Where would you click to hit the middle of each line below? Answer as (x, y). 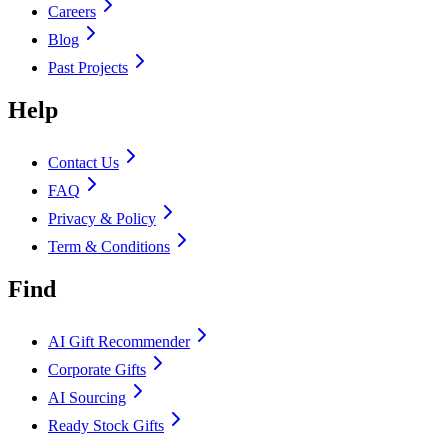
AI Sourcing (87, 397)
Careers (72, 12)
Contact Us (83, 162)
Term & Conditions (109, 246)
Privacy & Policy (102, 218)
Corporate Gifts (97, 369)
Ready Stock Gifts (106, 425)
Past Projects (88, 68)
